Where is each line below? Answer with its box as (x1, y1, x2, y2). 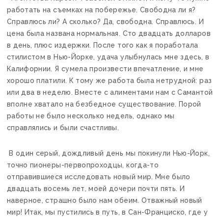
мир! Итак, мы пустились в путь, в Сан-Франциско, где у (7, 208, 208, 216)
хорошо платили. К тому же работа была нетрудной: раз (7, 76, 212, 84)
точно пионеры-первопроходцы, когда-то (7, 161, 159, 169)
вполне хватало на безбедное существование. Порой (7, 100, 201, 108)
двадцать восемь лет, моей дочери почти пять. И (7, 184, 185, 192)
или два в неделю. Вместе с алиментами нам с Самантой (7, 88, 213, 96)
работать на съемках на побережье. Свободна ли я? (7, 5, 196, 14)
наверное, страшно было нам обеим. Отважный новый (7, 196, 202, 204)
